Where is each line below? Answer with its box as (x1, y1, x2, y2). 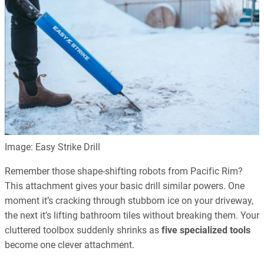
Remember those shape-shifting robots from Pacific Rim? (5, 166, 243, 177)
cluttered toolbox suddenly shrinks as (5, 225, 161, 236)
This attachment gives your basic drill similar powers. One (5, 180, 245, 192)
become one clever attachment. (5, 239, 134, 251)
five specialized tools (161, 225, 250, 236)
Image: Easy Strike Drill (5, 141, 100, 153)
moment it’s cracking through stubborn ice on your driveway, (5, 195, 253, 207)
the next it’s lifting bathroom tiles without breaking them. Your (5, 210, 259, 222)
